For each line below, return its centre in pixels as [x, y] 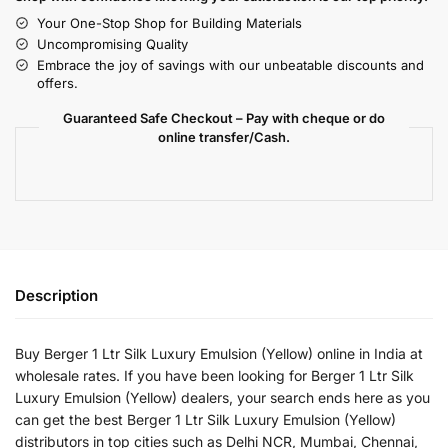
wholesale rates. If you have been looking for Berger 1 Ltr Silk [214, 375]
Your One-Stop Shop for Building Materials [169, 22]
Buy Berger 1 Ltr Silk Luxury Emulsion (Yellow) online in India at [219, 353]
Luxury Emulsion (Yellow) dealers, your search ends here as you [222, 397]
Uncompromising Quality [112, 43]
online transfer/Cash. [224, 136]
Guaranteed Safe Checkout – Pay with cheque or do [224, 117]
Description [56, 295]
